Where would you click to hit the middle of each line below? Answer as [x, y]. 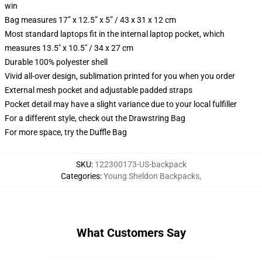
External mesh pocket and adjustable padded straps [99, 90]
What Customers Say [131, 233]
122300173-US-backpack [140, 164]
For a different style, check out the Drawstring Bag [95, 118]
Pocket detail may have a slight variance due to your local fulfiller [121, 104]
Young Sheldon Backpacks [151, 176]
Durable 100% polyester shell [56, 62]
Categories [80, 176]
